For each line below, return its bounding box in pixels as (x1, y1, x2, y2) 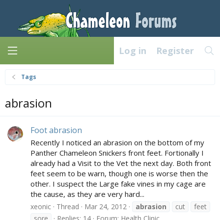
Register (156, 45, 194, 57)
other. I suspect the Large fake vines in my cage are (30, 179, 206, 189)
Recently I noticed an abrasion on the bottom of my (30, 137, 204, 148)
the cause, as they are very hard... (30, 189, 144, 199)
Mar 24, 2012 (84, 201, 127, 211)
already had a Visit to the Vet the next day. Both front (30, 158, 211, 168)
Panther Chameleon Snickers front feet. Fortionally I (30, 148, 204, 158)
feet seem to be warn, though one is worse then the (30, 168, 208, 179)
